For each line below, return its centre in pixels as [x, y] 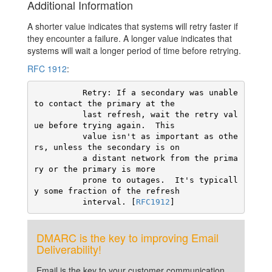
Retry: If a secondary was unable [58, 92]
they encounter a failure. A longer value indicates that [130, 39]
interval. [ [109, 202]
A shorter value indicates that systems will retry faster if [133, 26]
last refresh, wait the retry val [58, 114]
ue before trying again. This [104, 125]
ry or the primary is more [94, 169]
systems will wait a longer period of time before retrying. [134, 51]
